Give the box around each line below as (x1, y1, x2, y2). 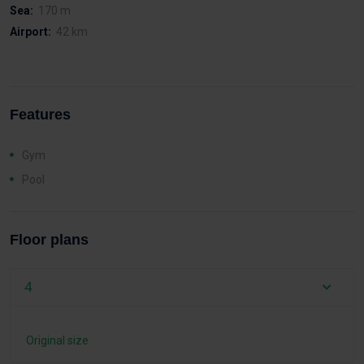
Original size (26, 334, 89, 347)
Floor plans (10, 232, 89, 248)
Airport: (10, 25, 51, 38)
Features (10, 106, 71, 123)
